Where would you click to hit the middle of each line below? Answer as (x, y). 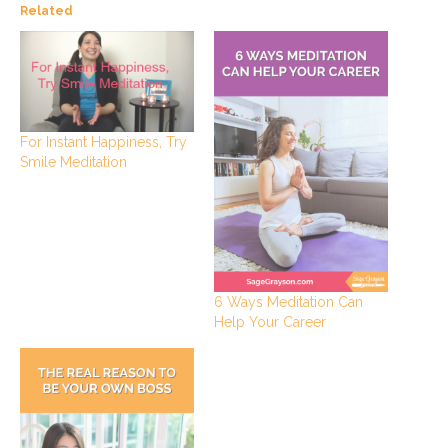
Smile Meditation (73, 162)
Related (46, 10)
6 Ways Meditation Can (288, 301)
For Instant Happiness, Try (103, 142)
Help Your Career (270, 321)
